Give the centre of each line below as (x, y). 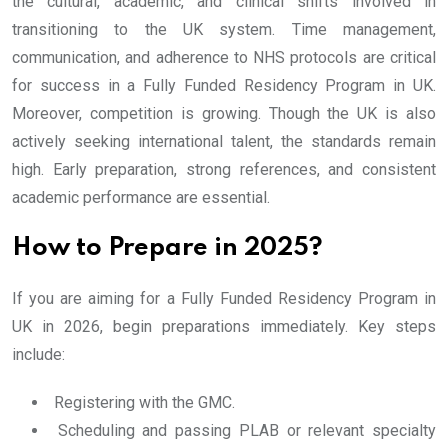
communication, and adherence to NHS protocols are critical (224, 58)
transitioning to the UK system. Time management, (224, 30)
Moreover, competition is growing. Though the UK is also (224, 114)
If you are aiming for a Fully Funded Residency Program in (224, 299)
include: (38, 355)
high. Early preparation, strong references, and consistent (224, 170)
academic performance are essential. (141, 198)
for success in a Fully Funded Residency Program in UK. (224, 86)
